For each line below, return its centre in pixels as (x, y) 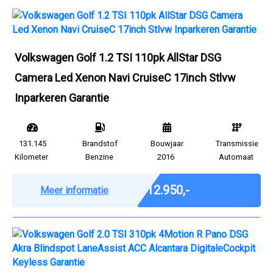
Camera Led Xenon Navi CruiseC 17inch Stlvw (125, 78)
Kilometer (31, 157)
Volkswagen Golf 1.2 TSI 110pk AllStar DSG (118, 58)
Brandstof (100, 144)
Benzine (99, 157)
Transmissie (237, 144)
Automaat (236, 157)
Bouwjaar (167, 144)
